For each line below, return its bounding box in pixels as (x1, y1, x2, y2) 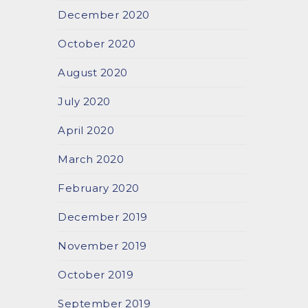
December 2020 (58, 8, 150, 21)
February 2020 (58, 181, 140, 195)
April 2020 (58, 124, 115, 137)
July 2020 (58, 95, 111, 108)
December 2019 (58, 210, 148, 223)
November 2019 (58, 239, 147, 252)
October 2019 (58, 268, 134, 281)
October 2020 (58, 37, 136, 50)
